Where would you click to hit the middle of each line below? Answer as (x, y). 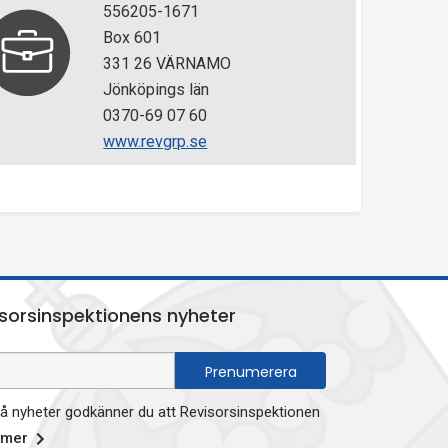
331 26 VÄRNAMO (167, 63)
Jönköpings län (156, 89)
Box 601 (132, 37)
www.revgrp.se (155, 141)
